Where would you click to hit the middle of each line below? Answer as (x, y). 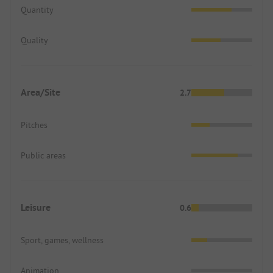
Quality (34, 40)
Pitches (34, 125)
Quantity (37, 9)
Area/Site (41, 92)
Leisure (36, 207)
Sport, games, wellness (62, 240)
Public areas (43, 155)
